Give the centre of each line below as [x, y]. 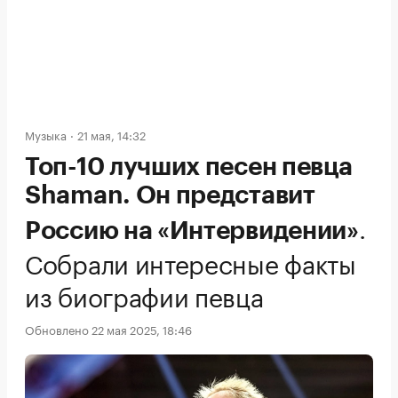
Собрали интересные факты [191, 261]
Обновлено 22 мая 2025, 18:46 [108, 329]
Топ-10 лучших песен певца [189, 167]
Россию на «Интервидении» [192, 231]
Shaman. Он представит [170, 195]
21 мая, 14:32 [111, 134]
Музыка [46, 134]
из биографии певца [144, 294]
